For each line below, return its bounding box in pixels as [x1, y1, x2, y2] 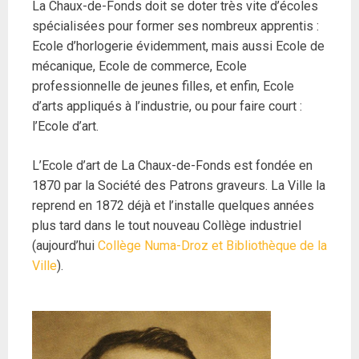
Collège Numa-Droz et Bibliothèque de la [98, 238, 327, 254]
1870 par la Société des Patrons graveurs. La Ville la [32, 178, 325, 194]
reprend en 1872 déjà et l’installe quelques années [32, 198, 314, 214]
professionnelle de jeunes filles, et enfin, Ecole [32, 79, 294, 95]
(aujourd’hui [32, 238, 98, 254]
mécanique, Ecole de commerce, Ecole [32, 58, 247, 75]
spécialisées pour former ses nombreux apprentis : [32, 18, 319, 34]
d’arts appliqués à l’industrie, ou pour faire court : [32, 99, 302, 115]
